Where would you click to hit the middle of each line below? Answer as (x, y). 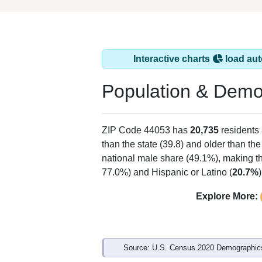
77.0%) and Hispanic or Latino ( (167, 172)
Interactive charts (173, 58)
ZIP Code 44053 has (146, 130)
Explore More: (227, 196)
